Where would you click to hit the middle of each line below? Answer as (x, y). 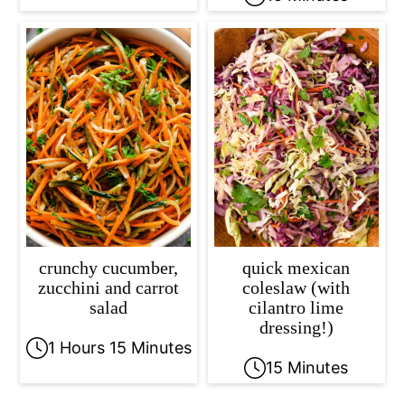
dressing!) (296, 327)
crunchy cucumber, (109, 267)
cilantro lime (297, 307)
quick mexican (297, 267)
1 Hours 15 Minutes (119, 347)
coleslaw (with (297, 287)
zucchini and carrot (109, 287)
